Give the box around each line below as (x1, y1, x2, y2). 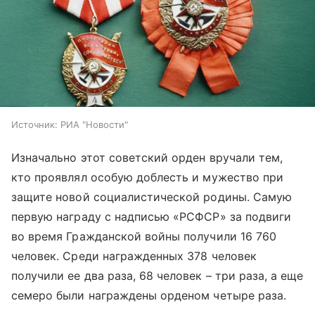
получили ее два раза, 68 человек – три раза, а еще (11, 269, 304, 283)
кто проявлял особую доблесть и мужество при (11, 170, 284, 185)
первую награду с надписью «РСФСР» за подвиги (11, 210, 292, 224)
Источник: (11, 119, 58, 131)
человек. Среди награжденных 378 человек (11, 249, 257, 264)
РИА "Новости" (60, 119, 128, 131)
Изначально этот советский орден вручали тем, (11, 150, 283, 165)
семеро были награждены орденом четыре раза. (11, 288, 287, 303)
